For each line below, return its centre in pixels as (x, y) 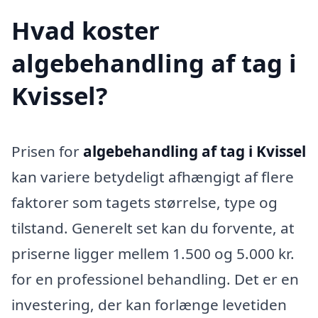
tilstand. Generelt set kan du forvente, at (153, 228)
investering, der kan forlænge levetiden (149, 305)
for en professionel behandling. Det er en (155, 279)
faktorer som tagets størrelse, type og (144, 203)
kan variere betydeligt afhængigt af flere (153, 177)
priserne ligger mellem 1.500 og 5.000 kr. (153, 254)
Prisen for (47, 152)
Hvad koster (86, 31)
